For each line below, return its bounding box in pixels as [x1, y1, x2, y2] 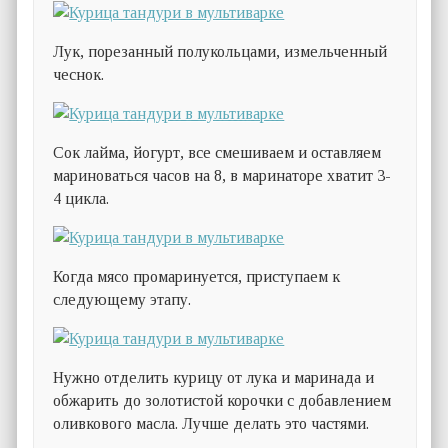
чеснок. [53, 66, 105, 84]
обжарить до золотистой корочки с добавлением [53, 392, 392, 410]
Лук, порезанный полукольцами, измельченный [53, 43, 388, 61]
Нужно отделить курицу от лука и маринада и [53, 369, 375, 387]
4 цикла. [53, 190, 110, 208]
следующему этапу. [53, 291, 192, 309]
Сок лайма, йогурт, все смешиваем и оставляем [53, 144, 382, 162]
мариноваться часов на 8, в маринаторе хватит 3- [53, 167, 392, 185]
